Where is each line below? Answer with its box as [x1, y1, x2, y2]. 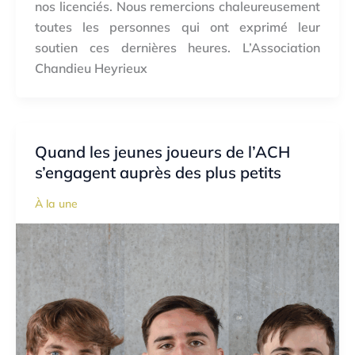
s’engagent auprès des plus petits [35, 162, 281, 183]
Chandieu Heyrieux [35, 60, 147, 77]
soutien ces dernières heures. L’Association [35, 40, 320, 56]
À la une [35, 197, 78, 212]
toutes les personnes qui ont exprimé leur [35, 19, 320, 36]
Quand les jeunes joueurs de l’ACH [35, 142, 290, 162]
